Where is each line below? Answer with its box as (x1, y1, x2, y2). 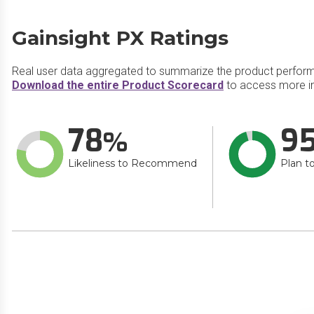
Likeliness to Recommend (68, 157, 197, 170)
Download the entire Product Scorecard (12, 78, 224, 92)
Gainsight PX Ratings (12, 26, 228, 50)
